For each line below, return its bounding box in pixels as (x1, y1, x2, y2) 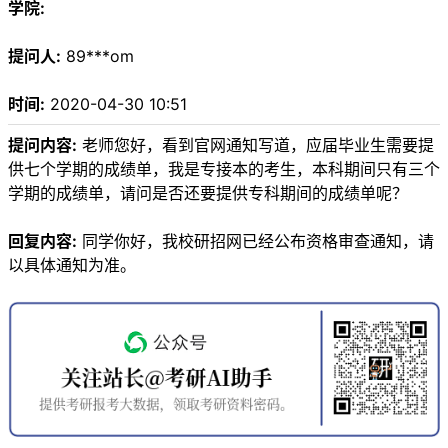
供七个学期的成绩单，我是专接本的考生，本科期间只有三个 (8, 159, 440, 180)
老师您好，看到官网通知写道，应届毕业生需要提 (77, 135, 434, 156)
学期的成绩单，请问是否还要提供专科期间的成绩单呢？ (8, 183, 408, 204)
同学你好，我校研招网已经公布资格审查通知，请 (77, 231, 434, 252)
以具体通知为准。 (8, 255, 136, 276)
